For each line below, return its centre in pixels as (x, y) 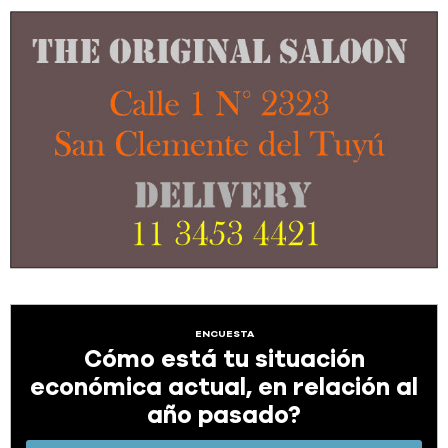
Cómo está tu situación (224, 360)
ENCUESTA (224, 334)
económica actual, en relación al (224, 388)
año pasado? (224, 416)
